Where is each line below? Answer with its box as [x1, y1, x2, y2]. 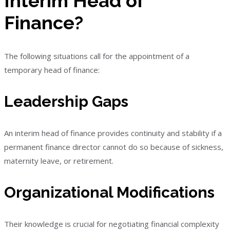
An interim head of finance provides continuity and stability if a [4, 127, 222, 138]
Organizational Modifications [4, 183, 215, 201]
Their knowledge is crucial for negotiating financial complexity [4, 218, 219, 229]
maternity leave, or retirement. [4, 155, 113, 166]
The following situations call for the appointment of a [4, 50, 189, 61]
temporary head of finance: [4, 64, 100, 75]
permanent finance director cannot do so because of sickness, [4, 141, 223, 152]
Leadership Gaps [4, 92, 128, 110]
